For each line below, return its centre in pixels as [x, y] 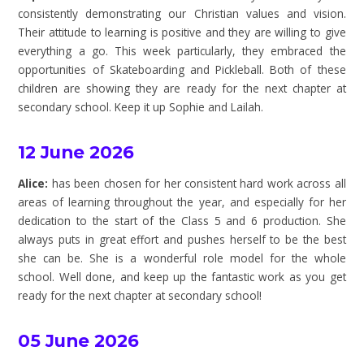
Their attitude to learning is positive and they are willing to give [182, 32]
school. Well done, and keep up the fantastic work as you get [182, 276]
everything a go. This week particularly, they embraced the [182, 51]
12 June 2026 [76, 152]
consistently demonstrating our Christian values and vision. [182, 14]
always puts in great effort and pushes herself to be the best [182, 239]
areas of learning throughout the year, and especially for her [182, 201]
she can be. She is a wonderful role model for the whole [182, 258]
